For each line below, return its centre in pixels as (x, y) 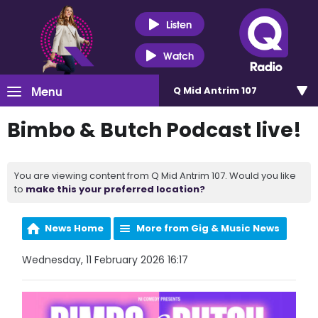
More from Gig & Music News (208, 228)
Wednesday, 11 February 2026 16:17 (105, 260)
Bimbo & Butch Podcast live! (154, 130)
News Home (75, 228)
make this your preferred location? (115, 189)
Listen (179, 24)
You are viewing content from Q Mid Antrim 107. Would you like (155, 176)
